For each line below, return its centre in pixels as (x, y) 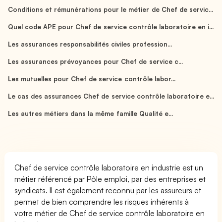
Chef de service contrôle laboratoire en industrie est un (109, 167)
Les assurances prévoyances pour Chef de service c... (95, 61)
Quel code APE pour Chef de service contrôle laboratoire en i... (111, 27)
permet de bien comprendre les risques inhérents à (102, 201)
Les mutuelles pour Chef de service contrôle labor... (92, 79)
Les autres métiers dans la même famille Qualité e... (90, 113)
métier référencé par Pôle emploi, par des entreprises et (110, 179)
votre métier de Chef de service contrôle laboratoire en (110, 213)
